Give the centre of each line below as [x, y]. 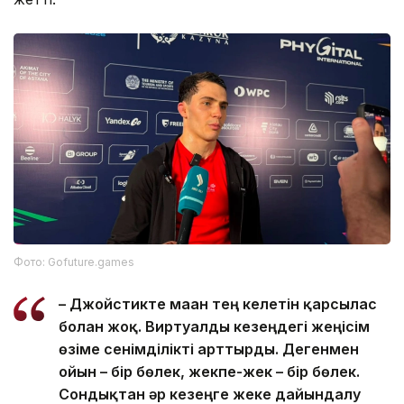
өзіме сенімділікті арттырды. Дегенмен [209, 349]
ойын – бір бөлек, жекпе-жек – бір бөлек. [209, 372]
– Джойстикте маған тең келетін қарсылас [218, 304]
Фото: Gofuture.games [74, 262]
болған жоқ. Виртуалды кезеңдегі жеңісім [214, 327]
